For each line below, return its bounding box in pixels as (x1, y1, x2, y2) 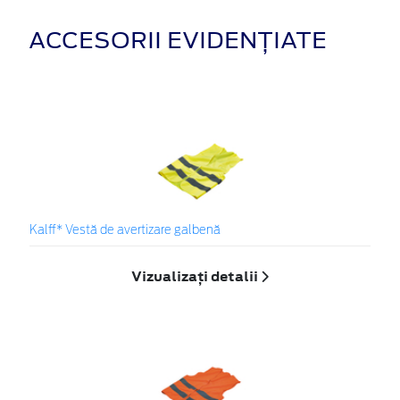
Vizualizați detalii (131, 267, 261, 287)
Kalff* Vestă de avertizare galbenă (29, 225, 221, 237)
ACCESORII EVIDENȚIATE (29, 23, 327, 56)
